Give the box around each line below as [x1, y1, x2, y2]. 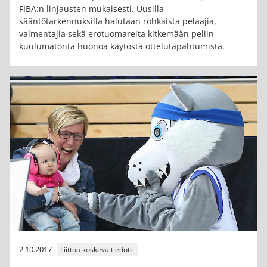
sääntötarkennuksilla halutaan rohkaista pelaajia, [19, 15, 216, 27]
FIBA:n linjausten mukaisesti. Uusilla [19, 3, 164, 15]
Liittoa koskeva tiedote [60, 244, 134, 255]
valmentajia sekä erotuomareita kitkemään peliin [19, 28, 214, 40]
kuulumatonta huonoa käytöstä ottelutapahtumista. [19, 41, 225, 52]
